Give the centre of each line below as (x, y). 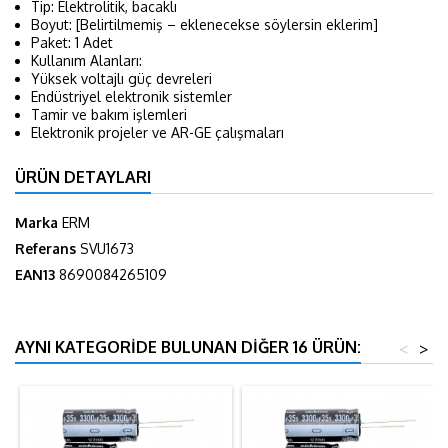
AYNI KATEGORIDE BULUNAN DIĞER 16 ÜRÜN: (188, 346)
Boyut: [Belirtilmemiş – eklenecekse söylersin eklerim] (204, 24)
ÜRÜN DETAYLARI (83, 176)
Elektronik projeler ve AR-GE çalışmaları (157, 132)
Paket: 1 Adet (72, 42)
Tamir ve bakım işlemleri (109, 114)
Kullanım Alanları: (86, 60)
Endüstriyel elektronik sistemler (131, 96)
